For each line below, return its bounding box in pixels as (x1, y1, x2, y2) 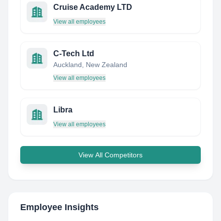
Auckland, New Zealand (53, 61, 127, 69)
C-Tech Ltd (53, 49, 94, 58)
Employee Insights (20, 202, 99, 212)
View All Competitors (78, 151, 143, 159)
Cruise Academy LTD (53, 3, 132, 11)
